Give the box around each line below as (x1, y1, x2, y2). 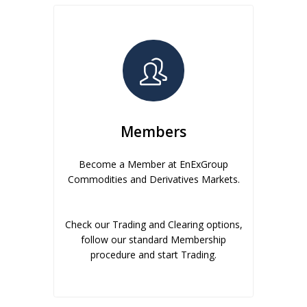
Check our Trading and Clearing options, (64, 218, 243, 232)
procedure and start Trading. (90, 248, 217, 262)
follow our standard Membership (81, 233, 226, 247)
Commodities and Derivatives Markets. (67, 173, 240, 186)
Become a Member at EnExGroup (79, 158, 228, 171)
